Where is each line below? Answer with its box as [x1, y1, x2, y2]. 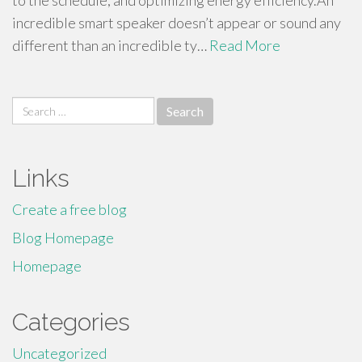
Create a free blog [12, 200, 127, 218]
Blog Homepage [12, 229, 114, 246]
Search [11, 97, 53, 115]
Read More [209, 36, 280, 54]
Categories [12, 308, 130, 336]
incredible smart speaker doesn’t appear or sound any [12, 14, 341, 32]
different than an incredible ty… [12, 36, 209, 54]
